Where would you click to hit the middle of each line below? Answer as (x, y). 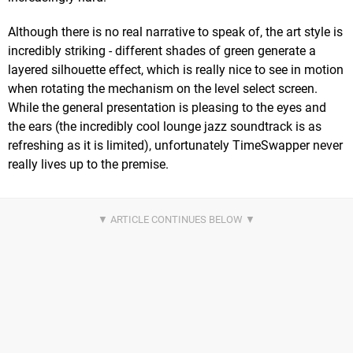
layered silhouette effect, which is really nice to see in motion (176, 69)
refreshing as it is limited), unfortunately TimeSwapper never (175, 145)
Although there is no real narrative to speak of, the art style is (175, 32)
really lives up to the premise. (88, 164)
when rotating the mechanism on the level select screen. (163, 88)
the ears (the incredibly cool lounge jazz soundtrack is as (165, 126)
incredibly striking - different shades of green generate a (162, 50)
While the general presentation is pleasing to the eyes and (167, 107)
